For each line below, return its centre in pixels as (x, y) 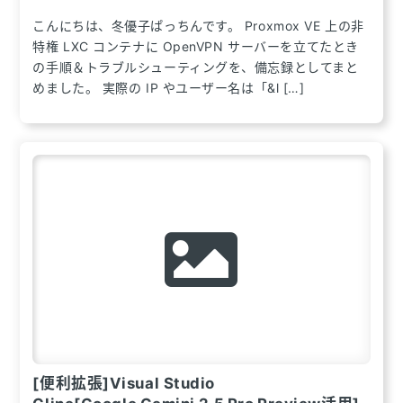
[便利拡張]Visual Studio (124, 383)
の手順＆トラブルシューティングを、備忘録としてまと (196, 67)
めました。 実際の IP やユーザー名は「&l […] (169, 88)
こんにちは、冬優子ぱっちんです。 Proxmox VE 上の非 (198, 26)
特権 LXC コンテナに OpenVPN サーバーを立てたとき (196, 47)
